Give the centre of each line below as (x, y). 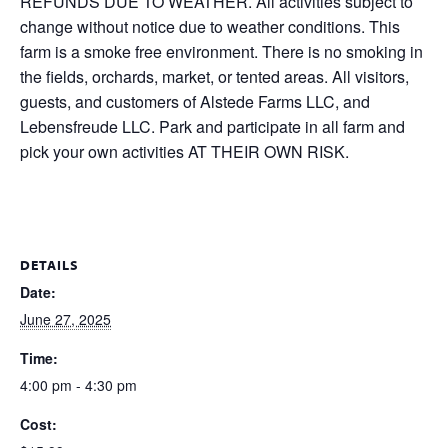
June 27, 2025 (65, 318)
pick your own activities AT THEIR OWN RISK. (184, 151)
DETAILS (49, 264)
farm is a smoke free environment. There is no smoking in (221, 51)
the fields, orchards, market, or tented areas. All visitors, (214, 76)
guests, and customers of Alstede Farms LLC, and (195, 101)
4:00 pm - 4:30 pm (78, 384)
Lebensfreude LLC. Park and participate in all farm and (212, 126)
